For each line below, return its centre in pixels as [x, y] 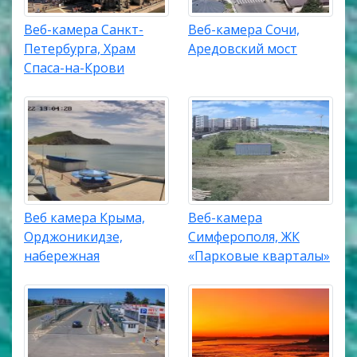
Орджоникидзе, [73, 237]
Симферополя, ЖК [244, 237]
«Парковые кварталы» [259, 256]
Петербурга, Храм [80, 48]
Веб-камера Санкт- [84, 29]
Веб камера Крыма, [84, 218]
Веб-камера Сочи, [244, 29]
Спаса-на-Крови [74, 67]
